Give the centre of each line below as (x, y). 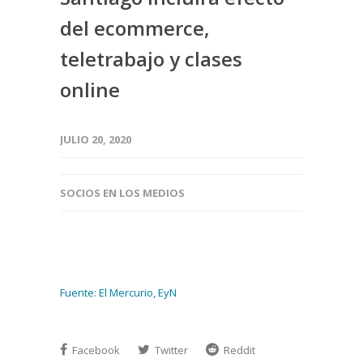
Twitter (170, 350)
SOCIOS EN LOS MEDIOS (122, 193)
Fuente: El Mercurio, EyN (118, 293)
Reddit (238, 350)
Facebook (95, 350)
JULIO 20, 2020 (96, 139)
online (90, 90)
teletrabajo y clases (151, 59)
